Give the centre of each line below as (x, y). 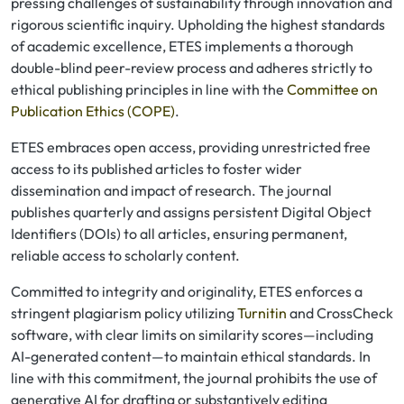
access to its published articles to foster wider (156, 169)
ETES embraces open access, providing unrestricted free (191, 147)
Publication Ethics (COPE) (93, 111)
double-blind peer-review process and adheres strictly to (192, 68)
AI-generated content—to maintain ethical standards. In (191, 356)
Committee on (332, 89)
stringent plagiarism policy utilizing (124, 313)
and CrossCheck (341, 313)
